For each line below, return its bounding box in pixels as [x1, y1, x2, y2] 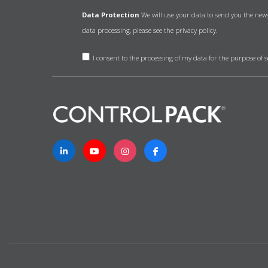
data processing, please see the [81, 26, 175, 35]
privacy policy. [175, 26, 218, 35]
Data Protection [81, 10, 139, 20]
